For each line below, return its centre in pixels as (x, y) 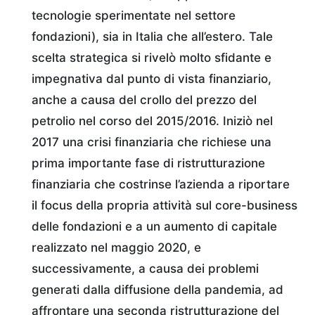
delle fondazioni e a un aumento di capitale (154, 226)
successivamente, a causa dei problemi (145, 268)
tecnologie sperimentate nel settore (134, 15)
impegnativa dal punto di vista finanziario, (152, 78)
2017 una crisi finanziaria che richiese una (152, 142)
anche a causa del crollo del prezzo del (144, 99)
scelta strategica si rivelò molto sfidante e (152, 57)
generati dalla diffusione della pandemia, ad (157, 289)
